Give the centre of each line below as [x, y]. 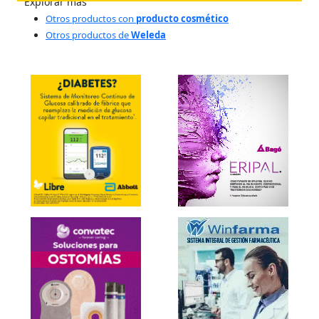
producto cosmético [182, 18]
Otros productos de [88, 35]
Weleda [148, 35]
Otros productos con [91, 18]
